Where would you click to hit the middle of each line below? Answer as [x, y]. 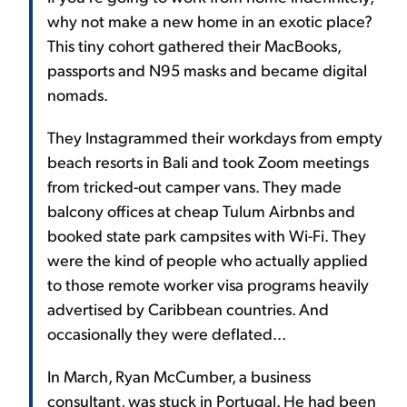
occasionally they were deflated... [167, 333]
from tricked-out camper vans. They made [194, 185]
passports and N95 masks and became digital [207, 69]
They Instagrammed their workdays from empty [215, 136]
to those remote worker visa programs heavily [208, 283]
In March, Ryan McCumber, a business [179, 375]
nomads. [78, 94]
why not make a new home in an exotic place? [210, 20]
